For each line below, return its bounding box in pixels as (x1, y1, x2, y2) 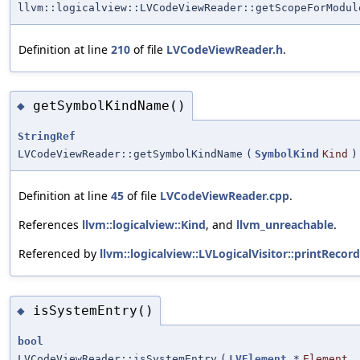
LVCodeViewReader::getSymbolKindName (18, 148, 243, 161)
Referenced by (18, 246, 100, 262)
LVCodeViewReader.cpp (160, 188, 289, 204)
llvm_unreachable (236, 217, 333, 233)
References (18, 217, 82, 233)
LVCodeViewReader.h (166, 41, 283, 57)
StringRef (18, 130, 76, 143)
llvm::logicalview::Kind (82, 217, 206, 233)
